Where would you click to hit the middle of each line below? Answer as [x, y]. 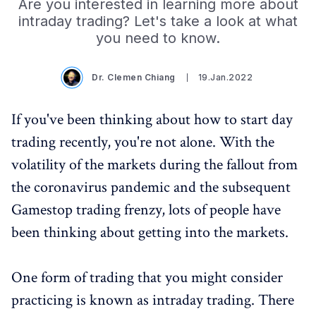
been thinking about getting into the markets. [150, 232]
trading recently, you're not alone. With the [143, 142]
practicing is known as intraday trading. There [153, 300]
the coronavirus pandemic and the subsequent [151, 187]
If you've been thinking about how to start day [152, 120]
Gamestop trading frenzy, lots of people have [146, 210]
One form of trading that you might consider [147, 278]
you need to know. [158, 38]
